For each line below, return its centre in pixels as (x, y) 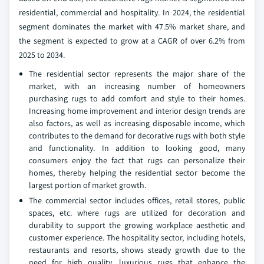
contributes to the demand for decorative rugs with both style (137, 136)
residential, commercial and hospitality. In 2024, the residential (132, 12)
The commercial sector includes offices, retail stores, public (137, 200)
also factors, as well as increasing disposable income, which (137, 123)
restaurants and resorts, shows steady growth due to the (137, 250)
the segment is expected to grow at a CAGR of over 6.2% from (132, 41)
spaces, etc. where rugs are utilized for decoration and (137, 213)
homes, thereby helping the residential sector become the (137, 173)
